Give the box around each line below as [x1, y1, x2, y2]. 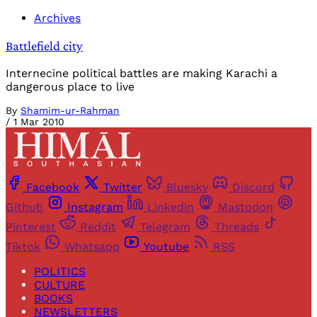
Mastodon [218, 200, 273, 214]
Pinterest [6, 220, 56, 234]
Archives [34, 11, 81, 25]
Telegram [140, 220, 190, 234]
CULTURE [34, 278, 85, 292]
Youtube [144, 240, 189, 254]
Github [6, 200, 43, 214]
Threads [214, 220, 259, 234]
